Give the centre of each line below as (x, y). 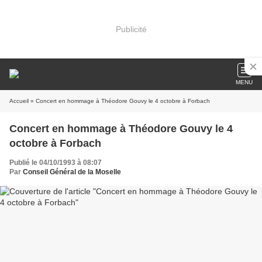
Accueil (19, 101)
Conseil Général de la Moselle (72, 172)
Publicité (131, 29)
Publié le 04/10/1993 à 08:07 (56, 163)
